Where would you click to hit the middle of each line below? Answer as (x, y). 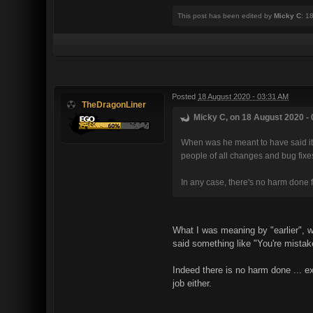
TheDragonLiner (114, 104)
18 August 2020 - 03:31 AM (243, 96)
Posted (185, 96)
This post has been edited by (226, 16)
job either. (192, 283)
